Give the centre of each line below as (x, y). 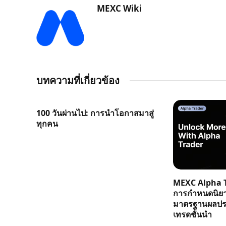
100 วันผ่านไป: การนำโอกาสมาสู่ (95, 113)
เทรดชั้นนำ (193, 214)
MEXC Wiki (119, 8)
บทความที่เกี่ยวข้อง (78, 80)
